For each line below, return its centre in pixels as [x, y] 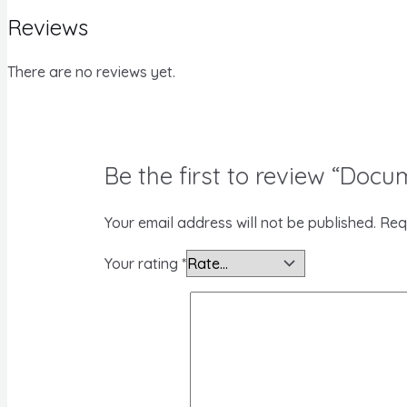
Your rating [143, 263]
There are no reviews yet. [91, 72]
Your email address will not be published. [240, 223]
